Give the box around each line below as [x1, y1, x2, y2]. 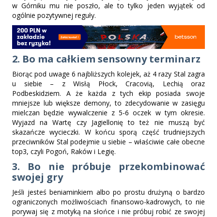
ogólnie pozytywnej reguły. [12, 11, 98, 20]
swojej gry [12, 170, 63, 184]
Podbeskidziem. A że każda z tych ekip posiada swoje [12, 89, 205, 98]
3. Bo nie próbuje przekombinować [12, 160, 205, 173]
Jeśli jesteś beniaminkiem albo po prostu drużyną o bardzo [12, 187, 205, 197]
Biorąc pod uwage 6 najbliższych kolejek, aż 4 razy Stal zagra [12, 69, 205, 79]
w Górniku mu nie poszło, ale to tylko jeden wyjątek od [12, 1, 205, 10]
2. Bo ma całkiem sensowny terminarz [12, 52, 201, 66]
